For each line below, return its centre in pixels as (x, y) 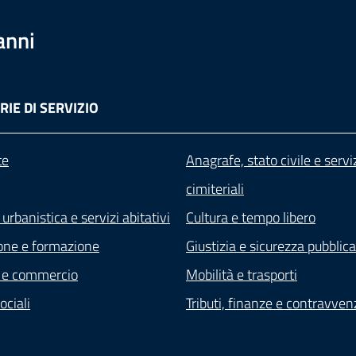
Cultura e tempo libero (251, 217)
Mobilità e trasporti (242, 275)
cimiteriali (215, 189)
